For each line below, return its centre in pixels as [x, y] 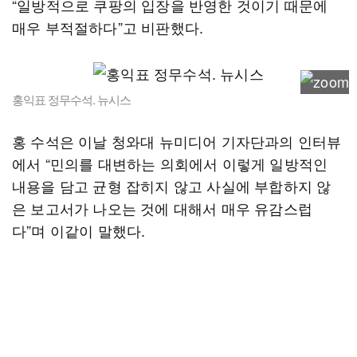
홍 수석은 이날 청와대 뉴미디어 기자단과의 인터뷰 [177, 141]
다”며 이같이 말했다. [79, 230]
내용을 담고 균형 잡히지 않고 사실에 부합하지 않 [172, 186]
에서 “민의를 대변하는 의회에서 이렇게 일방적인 [170, 163]
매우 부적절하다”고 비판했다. [108, 27]
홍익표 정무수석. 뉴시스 [71, 99]
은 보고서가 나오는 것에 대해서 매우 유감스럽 [162, 208]
